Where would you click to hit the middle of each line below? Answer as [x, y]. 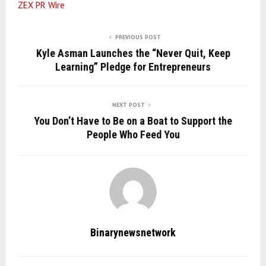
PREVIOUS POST [138, 37]
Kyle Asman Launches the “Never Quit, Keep [133, 53]
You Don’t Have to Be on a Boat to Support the [133, 121]
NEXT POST [128, 104]
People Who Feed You [133, 134]
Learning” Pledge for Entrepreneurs [133, 66]
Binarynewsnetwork [133, 232]
